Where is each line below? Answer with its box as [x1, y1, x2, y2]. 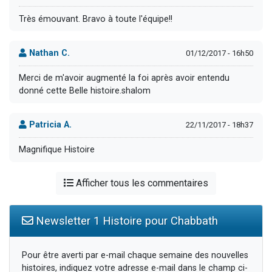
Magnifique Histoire [19, 144, 95, 155]
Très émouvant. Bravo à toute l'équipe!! [19, 13, 172, 24]
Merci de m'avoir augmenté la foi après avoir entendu [19, 73, 229, 84]
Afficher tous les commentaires [73, 177, 208, 189]
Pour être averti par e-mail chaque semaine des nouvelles [22, 250, 248, 261]
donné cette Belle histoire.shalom [19, 86, 151, 97]
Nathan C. [27, 47, 70, 58]
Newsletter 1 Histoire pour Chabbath [33, 214, 218, 228]
